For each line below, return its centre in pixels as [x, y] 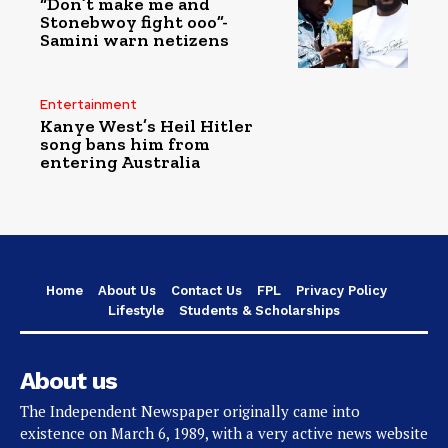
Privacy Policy [341, 291]
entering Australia [120, 162]
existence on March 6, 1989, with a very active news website [224, 433]
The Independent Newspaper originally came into [190, 411]
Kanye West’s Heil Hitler [146, 126]
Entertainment [88, 105]
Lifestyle [136, 311]
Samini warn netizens [134, 40]
